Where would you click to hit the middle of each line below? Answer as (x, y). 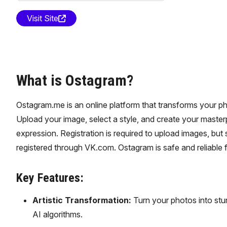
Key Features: (50, 178)
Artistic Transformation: (82, 200)
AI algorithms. (57, 214)
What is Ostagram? (74, 80)
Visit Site (42, 18)
